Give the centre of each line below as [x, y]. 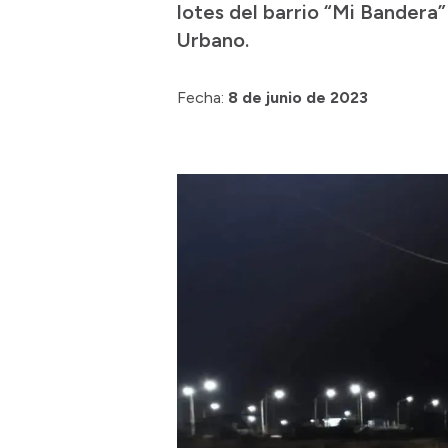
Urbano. [213, 40]
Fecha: [200, 97]
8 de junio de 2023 [298, 97]
